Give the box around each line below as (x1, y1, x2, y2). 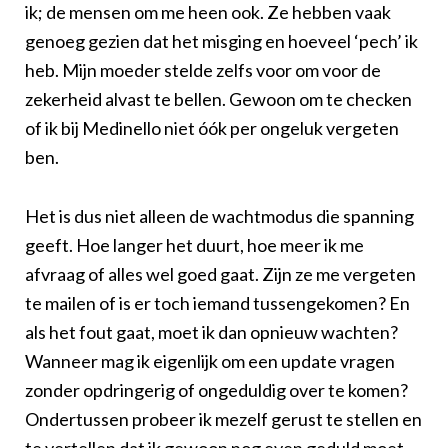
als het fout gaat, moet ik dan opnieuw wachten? (25, 320, 398, 343)
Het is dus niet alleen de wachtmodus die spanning (25, 204, 414, 227)
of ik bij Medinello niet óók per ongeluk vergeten (25, 116, 399, 139)
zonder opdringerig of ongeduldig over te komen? (25, 378, 408, 401)
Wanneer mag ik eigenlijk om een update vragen (25, 349, 395, 372)
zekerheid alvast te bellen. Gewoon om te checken (25, 87, 412, 110)
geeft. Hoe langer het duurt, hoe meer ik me (25, 233, 364, 256)
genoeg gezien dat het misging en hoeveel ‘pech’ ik (25, 29, 418, 52)
